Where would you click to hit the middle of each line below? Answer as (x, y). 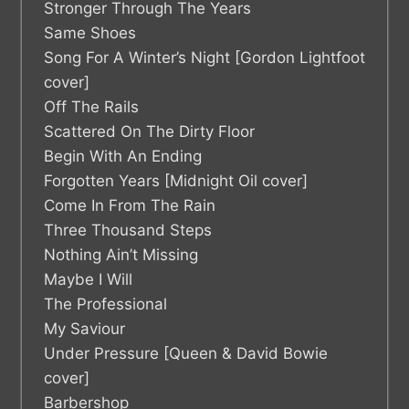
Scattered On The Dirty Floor (149, 132)
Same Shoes (90, 33)
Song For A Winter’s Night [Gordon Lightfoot (204, 58)
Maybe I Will (88, 280)
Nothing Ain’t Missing (121, 255)
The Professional (105, 304)
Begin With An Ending (123, 157)
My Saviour (84, 329)
